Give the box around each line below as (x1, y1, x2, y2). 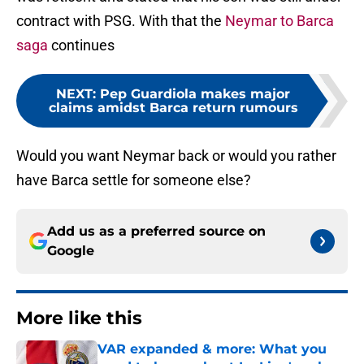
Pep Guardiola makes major (100, 86, 290, 102)
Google (47, 243, 94, 259)
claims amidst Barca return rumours (48, 100, 298, 116)
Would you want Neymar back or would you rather (16, 147, 336, 165)
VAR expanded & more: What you (97, 341, 327, 357)
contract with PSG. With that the (16, 12, 225, 30)
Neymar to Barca (225, 12, 334, 30)
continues (48, 37, 115, 54)
